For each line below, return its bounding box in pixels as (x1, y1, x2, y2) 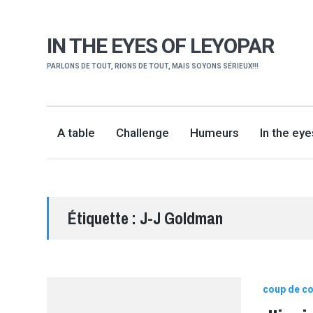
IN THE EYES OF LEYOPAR (47, 34, 275, 59)
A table (57, 125, 96, 140)
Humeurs (190, 125, 240, 140)
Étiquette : (68, 207, 140, 230)
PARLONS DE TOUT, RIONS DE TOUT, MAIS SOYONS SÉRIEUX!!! (47, 62, 259, 71)
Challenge (116, 125, 170, 140)
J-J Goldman (140, 207, 224, 230)
